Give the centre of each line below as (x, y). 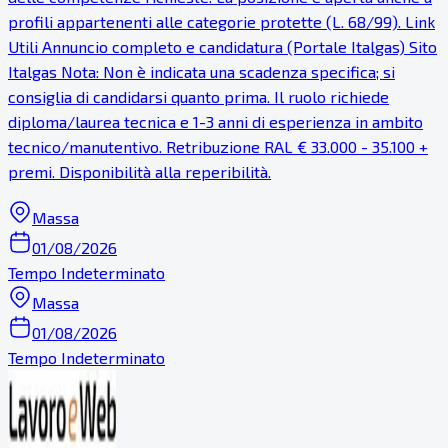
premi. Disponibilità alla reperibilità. (139, 172)
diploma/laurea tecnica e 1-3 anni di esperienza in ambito (215, 122)
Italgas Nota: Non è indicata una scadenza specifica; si (201, 72)
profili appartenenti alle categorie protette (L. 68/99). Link (221, 22)
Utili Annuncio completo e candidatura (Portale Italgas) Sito (222, 47)
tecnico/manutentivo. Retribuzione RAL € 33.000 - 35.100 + (218, 147)
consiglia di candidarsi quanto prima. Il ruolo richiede (198, 97)
